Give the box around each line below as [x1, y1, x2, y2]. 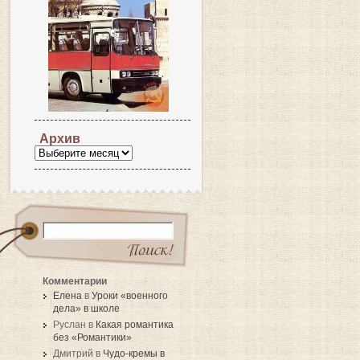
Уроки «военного [92, 289, 168, 301]
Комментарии [43, 275, 107, 286]
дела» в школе [53, 302, 120, 314]
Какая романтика [96, 318, 174, 330]
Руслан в [53, 318, 96, 330]
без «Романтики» [53, 331, 132, 343]
